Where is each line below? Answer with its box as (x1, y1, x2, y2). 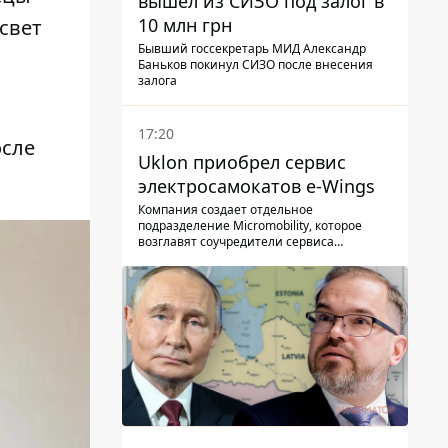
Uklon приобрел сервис (138, 149, 346, 174)
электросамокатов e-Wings (138, 173, 375, 198)
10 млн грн (138, 12, 232, 37)
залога (138, 71, 177, 89)
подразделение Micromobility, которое (138, 216, 362, 234)
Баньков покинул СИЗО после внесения (138, 55, 373, 73)
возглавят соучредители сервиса (138, 232, 334, 250)
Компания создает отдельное (138, 200, 313, 218)
